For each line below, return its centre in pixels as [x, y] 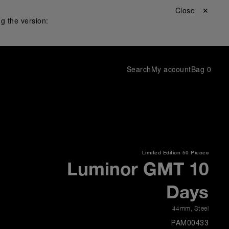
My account [171, 69]
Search [139, 69]
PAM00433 [190, 223]
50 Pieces [195, 152]
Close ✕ [192, 10]
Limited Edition [161, 152]
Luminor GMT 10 [138, 168]
